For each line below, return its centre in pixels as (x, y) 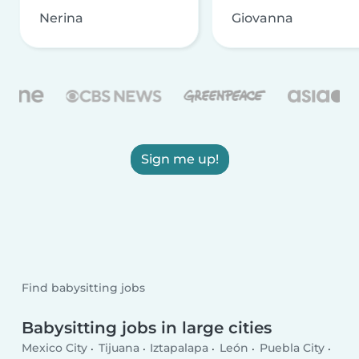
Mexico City (55, 348)
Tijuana (119, 348)
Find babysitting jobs (84, 288)
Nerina (61, 18)
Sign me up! (179, 159)
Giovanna (262, 18)
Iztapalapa (179, 348)
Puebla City (292, 348)
